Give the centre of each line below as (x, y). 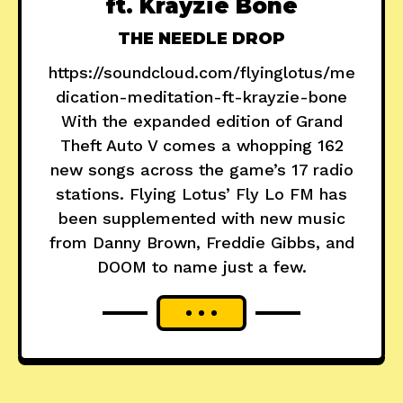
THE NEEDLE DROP (201, 39)
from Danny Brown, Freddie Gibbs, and (201, 243)
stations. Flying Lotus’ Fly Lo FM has (201, 194)
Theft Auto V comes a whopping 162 (201, 146)
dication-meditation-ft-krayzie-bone (201, 97)
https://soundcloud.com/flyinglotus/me (201, 73)
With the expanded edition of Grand (201, 121)
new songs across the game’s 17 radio (201, 170)
